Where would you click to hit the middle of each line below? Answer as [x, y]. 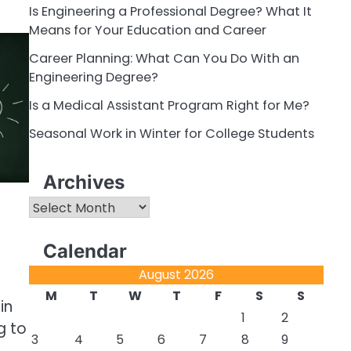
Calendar [85, 251]
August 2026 [176, 275]
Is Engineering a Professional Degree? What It [170, 12]
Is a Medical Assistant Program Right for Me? [169, 106]
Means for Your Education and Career [147, 31]
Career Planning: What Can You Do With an [164, 59]
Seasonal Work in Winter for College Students [171, 134]
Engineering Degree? [93, 78]
